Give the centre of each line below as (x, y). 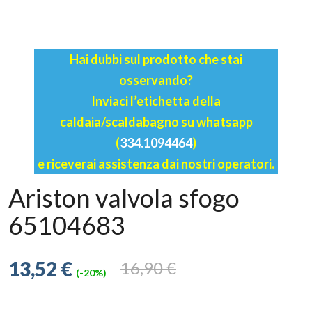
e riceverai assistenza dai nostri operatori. (156, 163)
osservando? (156, 80)
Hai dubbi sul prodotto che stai (156, 59)
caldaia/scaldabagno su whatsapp (156, 122)
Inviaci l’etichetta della (156, 101)
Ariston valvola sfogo (124, 197)
